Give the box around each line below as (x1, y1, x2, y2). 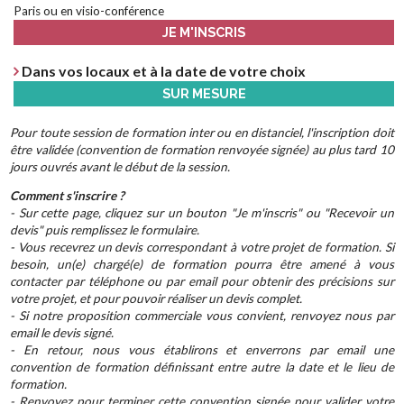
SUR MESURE (161, 86, 246, 102)
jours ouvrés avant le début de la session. (10, 159, 231, 174)
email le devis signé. (10, 326, 115, 341)
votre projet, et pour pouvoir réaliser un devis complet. (10, 291, 303, 307)
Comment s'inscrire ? (10, 188, 125, 204)
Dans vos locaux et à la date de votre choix (19, 62, 307, 80)
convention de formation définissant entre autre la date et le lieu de (10, 360, 394, 375)
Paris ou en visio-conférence (14, 4, 165, 19)
